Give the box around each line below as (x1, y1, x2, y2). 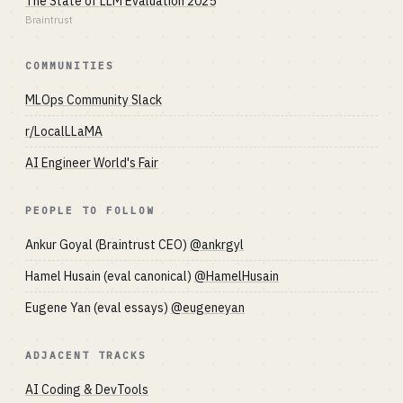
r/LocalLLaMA (25, 123, 103, 139)
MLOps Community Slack (25, 92, 162, 108)
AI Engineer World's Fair (25, 155, 158, 171)
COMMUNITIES (25, 59, 114, 72)
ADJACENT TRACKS (25, 349, 147, 362)
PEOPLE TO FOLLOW (25, 204, 155, 217)
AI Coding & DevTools (25, 381, 148, 398)
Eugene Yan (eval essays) (25, 300, 171, 316)
